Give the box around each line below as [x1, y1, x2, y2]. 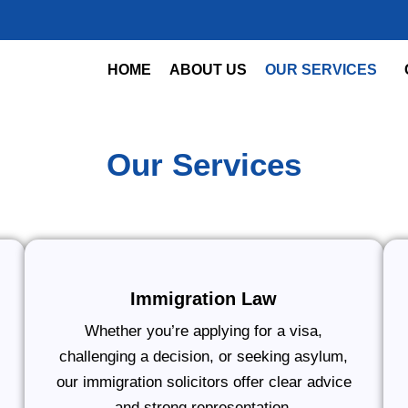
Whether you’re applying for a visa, [85, 322, 323, 340]
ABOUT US [169, 62, 247, 77]
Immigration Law [130, 289, 278, 309]
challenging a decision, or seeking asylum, [59, 348, 349, 365]
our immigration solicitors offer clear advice [56, 373, 352, 391]
